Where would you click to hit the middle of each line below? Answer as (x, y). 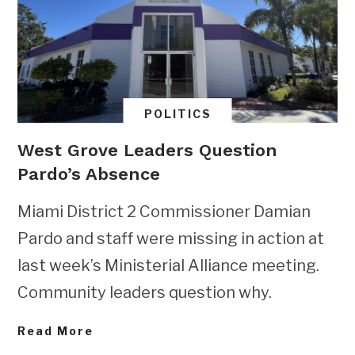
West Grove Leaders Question (148, 150)
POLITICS (177, 113)
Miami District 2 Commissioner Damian (164, 211)
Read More (56, 330)
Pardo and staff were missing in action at (171, 238)
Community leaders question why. (145, 292)
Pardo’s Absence (89, 174)
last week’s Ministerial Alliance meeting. (169, 265)
